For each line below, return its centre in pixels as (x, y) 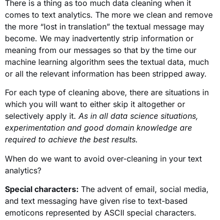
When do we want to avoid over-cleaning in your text (103, 158)
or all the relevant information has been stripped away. (106, 73)
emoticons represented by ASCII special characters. (101, 212)
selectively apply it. (42, 116)
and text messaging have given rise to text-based (96, 201)
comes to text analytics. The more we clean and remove (109, 14)
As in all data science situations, (138, 116)
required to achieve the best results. (71, 140)
